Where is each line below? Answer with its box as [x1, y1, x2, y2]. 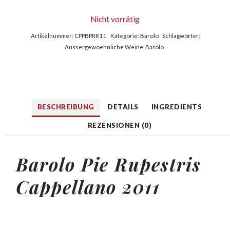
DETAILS [107, 103, 139, 111]
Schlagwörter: [162, 32, 201, 40]
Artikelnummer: [31, 32, 75, 40]
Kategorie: [110, 32, 140, 40]
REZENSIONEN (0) [87, 121, 152, 130]
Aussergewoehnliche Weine [65, 44, 144, 51]
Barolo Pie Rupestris [16, 152, 201, 176]
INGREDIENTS [151, 103, 202, 111]
